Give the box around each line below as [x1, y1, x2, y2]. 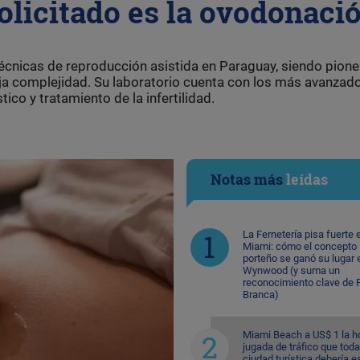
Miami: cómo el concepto [242, 239, 357, 252]
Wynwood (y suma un [242, 264, 340, 276]
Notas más [210, 169, 286, 189]
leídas [285, 169, 328, 189]
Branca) [242, 288, 279, 301]
